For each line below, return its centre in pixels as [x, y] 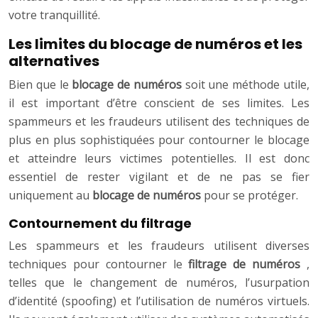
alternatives [54, 61]
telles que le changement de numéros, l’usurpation [159, 283]
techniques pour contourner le [99, 264]
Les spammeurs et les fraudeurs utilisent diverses [159, 246]
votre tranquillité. [54, 15]
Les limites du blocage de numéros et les [155, 44]
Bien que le [40, 85]
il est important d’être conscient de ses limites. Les [159, 103]
